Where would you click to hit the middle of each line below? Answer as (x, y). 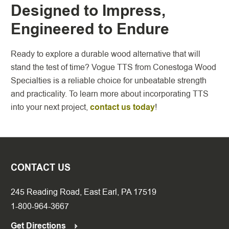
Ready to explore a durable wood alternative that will (106, 54)
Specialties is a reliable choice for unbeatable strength (109, 81)
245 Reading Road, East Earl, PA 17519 (84, 192)
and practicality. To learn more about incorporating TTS (110, 94)
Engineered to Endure (90, 29)
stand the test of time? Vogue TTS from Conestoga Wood (113, 67)
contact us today (122, 107)
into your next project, (50, 107)
